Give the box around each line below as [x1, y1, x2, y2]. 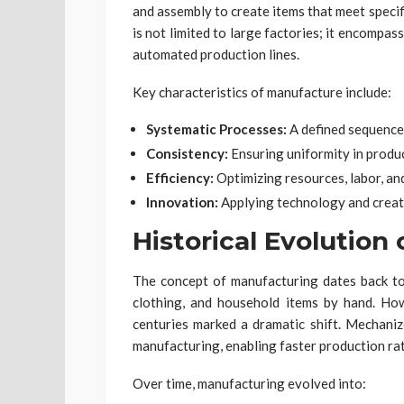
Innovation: [146, 193, 218, 210]
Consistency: [146, 144, 228, 161]
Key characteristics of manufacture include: [133, 83, 391, 100]
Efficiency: [146, 169, 214, 186]
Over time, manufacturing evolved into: [133, 374, 366, 391]
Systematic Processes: [146, 120, 287, 137]
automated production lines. [133, 45, 299, 62]
